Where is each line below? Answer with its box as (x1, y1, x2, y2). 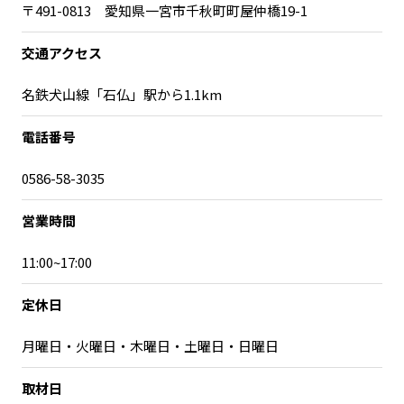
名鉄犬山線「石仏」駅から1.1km (22, 84, 222, 104)
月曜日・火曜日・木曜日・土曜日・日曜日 (22, 335, 279, 355)
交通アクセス (22, 42, 102, 62)
